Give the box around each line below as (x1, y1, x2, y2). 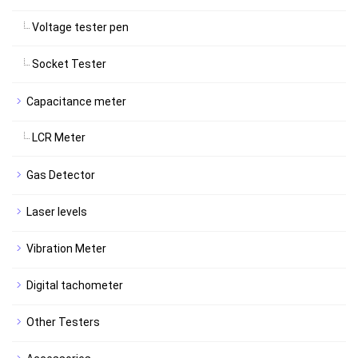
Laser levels (26, 205, 87, 218)
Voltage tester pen (32, 21, 129, 34)
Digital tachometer (26, 279, 123, 292)
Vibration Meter (26, 242, 106, 255)
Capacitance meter (26, 95, 126, 108)
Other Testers (26, 316, 100, 328)
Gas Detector (26, 169, 95, 181)
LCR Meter (32, 131, 86, 144)
